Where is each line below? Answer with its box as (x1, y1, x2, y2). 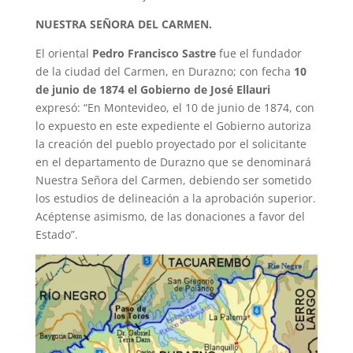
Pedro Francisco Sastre (91, 45, 216, 61)
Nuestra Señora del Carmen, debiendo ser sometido (35, 172, 311, 188)
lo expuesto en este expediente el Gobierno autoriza (35, 117, 311, 133)
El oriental (35, 45, 92, 61)
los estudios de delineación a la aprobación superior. (35, 190, 316, 206)
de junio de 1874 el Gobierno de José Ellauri (35, 81, 270, 97)
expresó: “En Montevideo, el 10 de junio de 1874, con (35, 99, 314, 115)
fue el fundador (215, 45, 302, 61)
